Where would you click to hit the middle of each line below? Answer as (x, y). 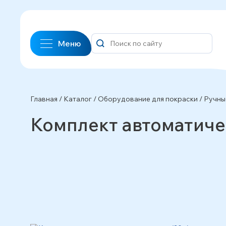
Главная (44, 99)
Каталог (78, 99)
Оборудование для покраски (148, 99)
